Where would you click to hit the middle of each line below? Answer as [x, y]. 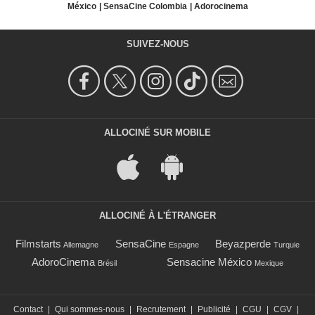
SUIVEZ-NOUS [157, 44]
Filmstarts [38, 243]
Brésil [108, 263]
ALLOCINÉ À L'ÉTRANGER [157, 215]
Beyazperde [243, 243]
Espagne [184, 244]
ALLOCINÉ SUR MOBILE [157, 132]
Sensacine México [209, 262]
